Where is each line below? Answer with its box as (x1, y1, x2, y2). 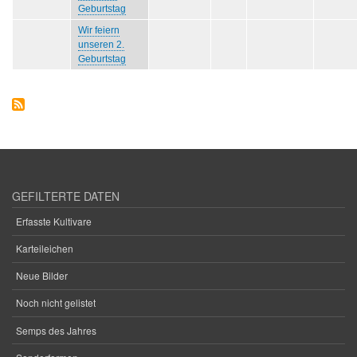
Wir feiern (78, 25, 120, 37)
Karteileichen (16, 241, 73, 256)
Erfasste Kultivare (16, 214, 92, 228)
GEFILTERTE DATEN (12, 188, 120, 205)
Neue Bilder (16, 269, 68, 283)
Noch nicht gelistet (16, 296, 96, 310)
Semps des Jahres (16, 323, 96, 337)
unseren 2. (78, 39, 124, 51)
